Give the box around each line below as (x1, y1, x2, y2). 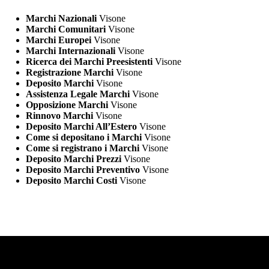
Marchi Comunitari (25, 24, 106, 35)
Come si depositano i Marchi (25, 132, 142, 143)
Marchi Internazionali (25, 46, 115, 56)
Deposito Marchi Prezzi (25, 154, 121, 165)
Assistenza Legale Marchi (25, 89, 130, 100)
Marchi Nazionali (25, 13, 97, 24)
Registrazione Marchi (25, 67, 113, 78)
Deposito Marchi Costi (25, 175, 117, 186)
